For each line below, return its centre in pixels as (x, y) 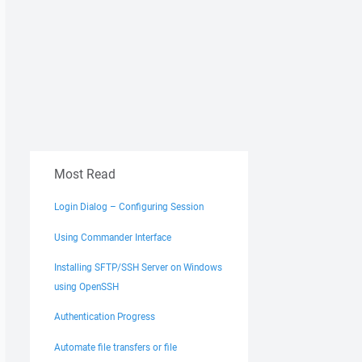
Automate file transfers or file (116, 347)
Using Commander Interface (113, 237)
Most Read (85, 174)
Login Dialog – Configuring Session (129, 207)
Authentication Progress (105, 317)
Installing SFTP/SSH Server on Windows (138, 267)
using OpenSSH (86, 286)
